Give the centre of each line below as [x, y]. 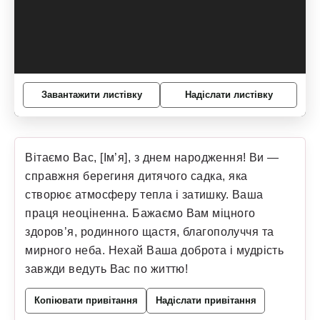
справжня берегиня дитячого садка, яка [136, 176]
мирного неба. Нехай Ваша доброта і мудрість [155, 250]
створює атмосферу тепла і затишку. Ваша [144, 195]
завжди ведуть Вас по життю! [107, 269]
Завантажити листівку [91, 95]
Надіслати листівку [229, 95]
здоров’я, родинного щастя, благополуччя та [150, 232]
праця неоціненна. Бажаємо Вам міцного [140, 213]
